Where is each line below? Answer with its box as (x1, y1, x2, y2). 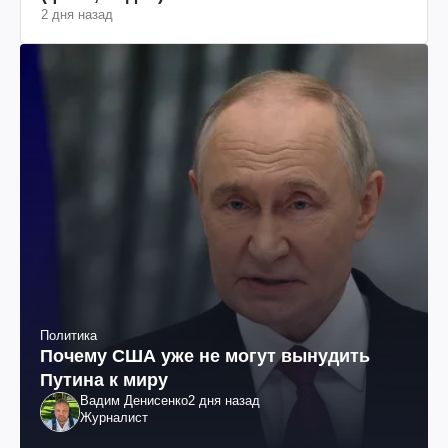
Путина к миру (40, 369, 168, 390)
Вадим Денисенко (80, 392, 188, 408)
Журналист (80, 409, 148, 425)
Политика (40, 327, 97, 343)
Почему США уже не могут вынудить (40, 345, 370, 366)
